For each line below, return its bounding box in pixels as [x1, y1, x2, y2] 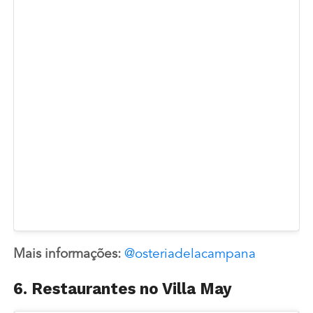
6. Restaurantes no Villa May [13, 279, 232, 298]
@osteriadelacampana [124, 248, 256, 262]
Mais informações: [13, 248, 124, 262]
